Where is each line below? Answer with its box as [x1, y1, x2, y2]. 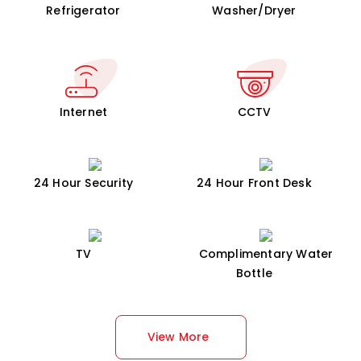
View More [147, 329, 210, 345]
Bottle [235, 265, 273, 281]
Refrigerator [46, 2, 121, 19]
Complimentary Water [198, 246, 334, 262]
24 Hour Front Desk [197, 175, 312, 191]
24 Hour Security [33, 175, 134, 191]
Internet [59, 104, 108, 120]
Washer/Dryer [212, 2, 297, 19]
